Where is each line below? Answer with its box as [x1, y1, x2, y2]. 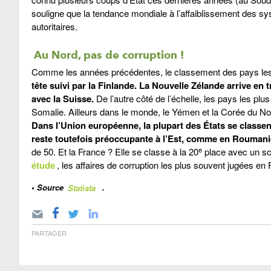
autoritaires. [31, 20, 77, 33]
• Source [31, 181, 66, 194]
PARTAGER [31, 228, 67, 238]
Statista [67, 181, 96, 194]
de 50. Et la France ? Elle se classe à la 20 [31, 145, 198, 158]
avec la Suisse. [31, 92, 96, 106]
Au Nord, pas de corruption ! [33, 48, 184, 61]
